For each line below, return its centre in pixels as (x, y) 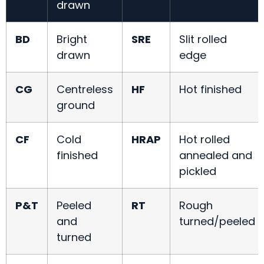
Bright (72, 39)
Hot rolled (204, 140)
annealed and (216, 156)
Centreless (85, 90)
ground (76, 105)
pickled (198, 171)
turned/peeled (217, 222)
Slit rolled (203, 39)
